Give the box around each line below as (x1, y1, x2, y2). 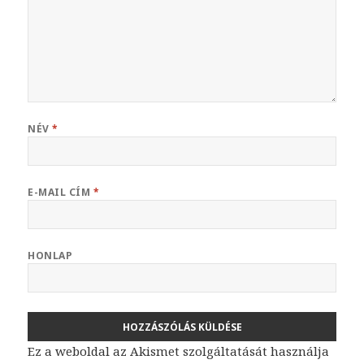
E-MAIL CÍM (28, 185, 93, 200)
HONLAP (28, 249, 73, 263)
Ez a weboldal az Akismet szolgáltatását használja (28, 343, 330, 360)
